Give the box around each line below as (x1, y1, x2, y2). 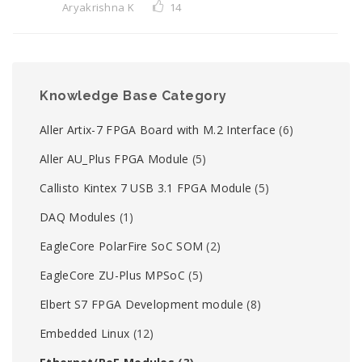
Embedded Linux (40, 326, 130, 341)
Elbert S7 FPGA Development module (40, 297, 243, 312)
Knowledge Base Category (40, 88, 227, 103)
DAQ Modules (40, 209, 116, 225)
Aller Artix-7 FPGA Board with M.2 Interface (40, 122, 276, 137)
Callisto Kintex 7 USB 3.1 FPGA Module (40, 180, 252, 196)
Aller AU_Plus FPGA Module (40, 151, 189, 166)
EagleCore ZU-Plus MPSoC (40, 267, 185, 283)
